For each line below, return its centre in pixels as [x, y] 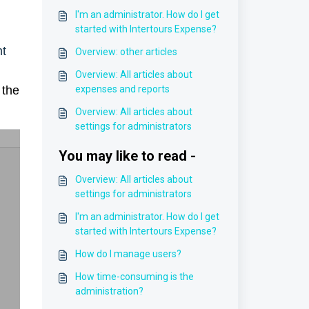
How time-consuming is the [134, 277]
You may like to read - [127, 156]
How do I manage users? [128, 254]
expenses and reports [122, 89]
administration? [109, 291]
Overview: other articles [126, 52]
